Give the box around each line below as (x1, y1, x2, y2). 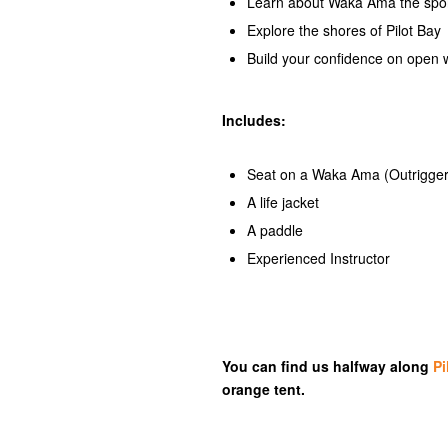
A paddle (247, 220, 303, 240)
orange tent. (222, 379, 305, 399)
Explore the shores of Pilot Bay (247, 20, 441, 40)
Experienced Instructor (247, 248, 390, 268)
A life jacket (247, 192, 319, 212)
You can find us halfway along (222, 356, 433, 376)
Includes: (222, 110, 286, 130)
